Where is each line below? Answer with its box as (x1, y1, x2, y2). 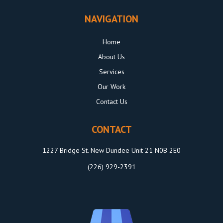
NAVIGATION (85, 12, 138, 25)
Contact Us (96, 97, 127, 106)
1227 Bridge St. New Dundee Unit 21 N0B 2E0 (42, 145, 181, 155)
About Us (98, 52, 125, 61)
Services (99, 67, 124, 76)
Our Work (98, 82, 125, 91)
